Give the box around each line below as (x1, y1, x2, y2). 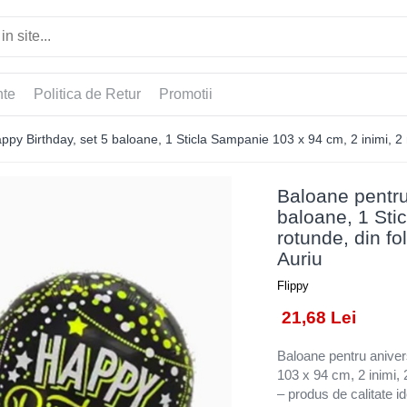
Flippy (276, 279, 309, 293)
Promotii (159, 86, 213, 102)
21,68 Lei (281, 308, 356, 327)
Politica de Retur (34, 86, 141, 102)
